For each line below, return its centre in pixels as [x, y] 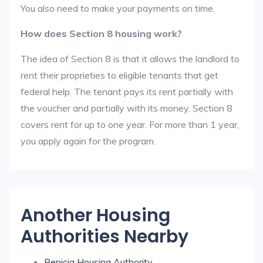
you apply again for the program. [88, 141]
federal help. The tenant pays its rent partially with [127, 92]
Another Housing [95, 215]
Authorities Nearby [104, 237]
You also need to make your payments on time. [118, 8]
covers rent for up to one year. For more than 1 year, [130, 124]
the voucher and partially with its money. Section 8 [127, 108]
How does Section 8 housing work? [101, 33]
